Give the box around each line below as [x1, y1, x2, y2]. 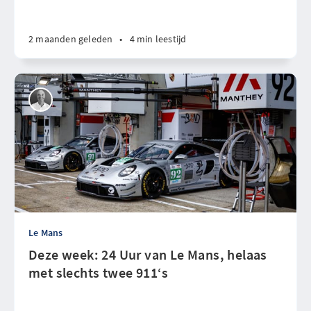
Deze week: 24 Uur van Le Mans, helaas [28, 246, 267, 263]
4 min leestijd [129, 33, 187, 45]
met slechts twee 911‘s [28, 264, 169, 281]
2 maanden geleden [28, 33, 113, 45]
